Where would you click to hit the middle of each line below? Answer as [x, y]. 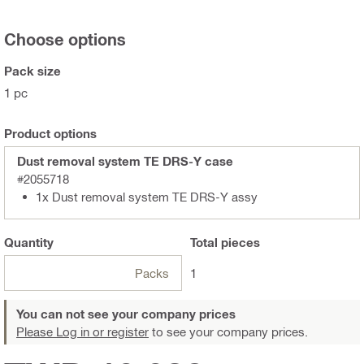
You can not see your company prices [126, 313]
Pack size [32, 70]
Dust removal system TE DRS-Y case [125, 160]
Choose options [65, 39]
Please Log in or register [82, 331]
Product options [50, 133]
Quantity [29, 242]
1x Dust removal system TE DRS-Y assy [147, 196]
